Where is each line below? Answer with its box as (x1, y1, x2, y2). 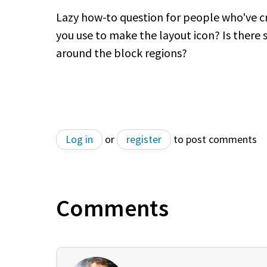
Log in (66, 132, 93, 146)
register (126, 132, 162, 146)
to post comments (171, 132, 257, 146)
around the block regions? (56, 45, 187, 60)
